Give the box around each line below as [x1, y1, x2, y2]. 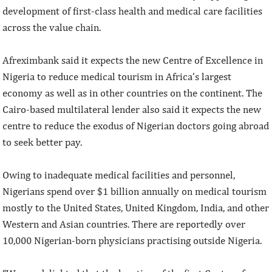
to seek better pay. [2, 135, 83, 148]
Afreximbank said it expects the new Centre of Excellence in [2, 53, 263, 66]
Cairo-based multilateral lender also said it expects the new [2, 103, 262, 115]
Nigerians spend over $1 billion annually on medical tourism [2, 185, 267, 197]
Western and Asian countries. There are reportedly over [2, 217, 246, 230]
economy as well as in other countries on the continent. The [2, 86, 263, 99]
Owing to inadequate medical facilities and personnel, [2, 168, 236, 181]
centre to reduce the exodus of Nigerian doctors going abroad [2, 119, 270, 132]
